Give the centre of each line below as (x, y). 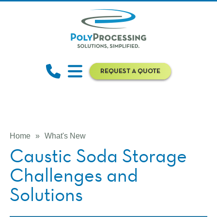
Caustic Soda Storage (98, 155)
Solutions (46, 194)
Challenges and (74, 175)
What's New (65, 136)
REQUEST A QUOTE (130, 71)
